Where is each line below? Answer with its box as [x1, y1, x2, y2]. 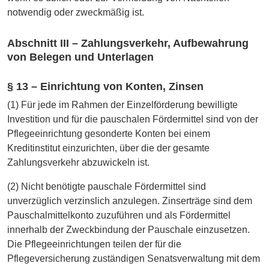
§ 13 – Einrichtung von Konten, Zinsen [7, 80, 204, 92]
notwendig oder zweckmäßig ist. [7, 7, 144, 17]
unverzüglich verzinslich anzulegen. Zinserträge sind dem [7, 195, 252, 206]
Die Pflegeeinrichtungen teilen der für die [7, 238, 181, 249]
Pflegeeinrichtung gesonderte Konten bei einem [7, 128, 210, 139]
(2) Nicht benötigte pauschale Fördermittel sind [7, 181, 206, 192]
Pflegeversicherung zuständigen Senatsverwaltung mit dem [7, 253, 260, 264]
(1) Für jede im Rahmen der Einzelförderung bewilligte [7, 99, 238, 110]
